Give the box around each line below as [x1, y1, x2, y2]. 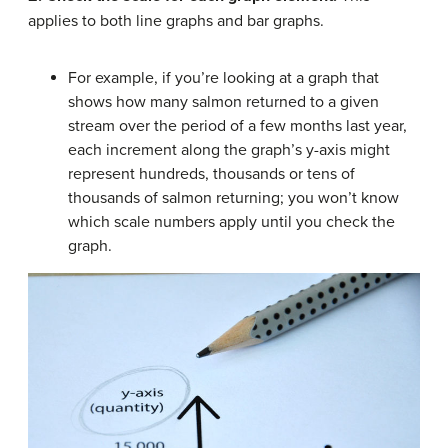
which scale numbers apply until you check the [68, 212, 395, 232]
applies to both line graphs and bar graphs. [28, 11, 324, 31]
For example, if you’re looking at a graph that [68, 68, 379, 88]
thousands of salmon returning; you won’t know [68, 188, 399, 208]
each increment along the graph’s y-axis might [68, 140, 390, 160]
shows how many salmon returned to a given [68, 92, 379, 112]
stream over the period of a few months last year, [68, 116, 407, 136]
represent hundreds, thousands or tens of [68, 164, 355, 184]
